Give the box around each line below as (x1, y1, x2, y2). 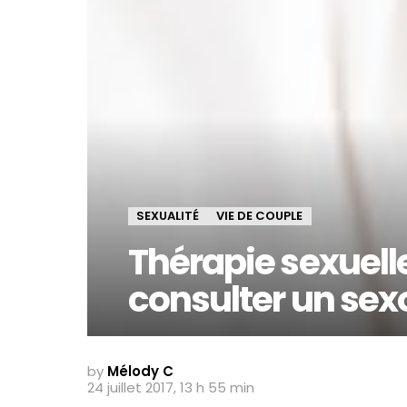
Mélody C (107, 361, 174, 381)
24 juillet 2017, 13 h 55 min (87, 377, 254, 397)
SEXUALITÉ (136, 206, 199, 224)
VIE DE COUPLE (216, 206, 303, 224)
